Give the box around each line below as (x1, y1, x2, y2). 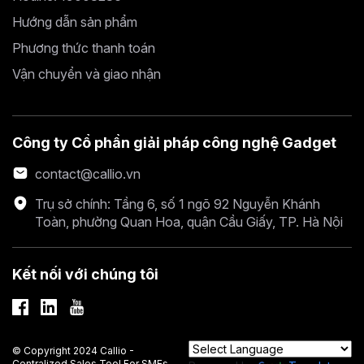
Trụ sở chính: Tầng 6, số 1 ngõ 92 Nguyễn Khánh (35, 196, 320, 213)
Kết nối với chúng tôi (12, 266, 158, 284)
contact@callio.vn (35, 166, 141, 183)
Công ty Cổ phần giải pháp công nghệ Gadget (12, 134, 336, 152)
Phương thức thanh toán (12, 40, 155, 57)
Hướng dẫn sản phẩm (12, 14, 137, 31)
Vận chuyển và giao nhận (12, 66, 161, 83)
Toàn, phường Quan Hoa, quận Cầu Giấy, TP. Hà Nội (35, 214, 343, 231)
